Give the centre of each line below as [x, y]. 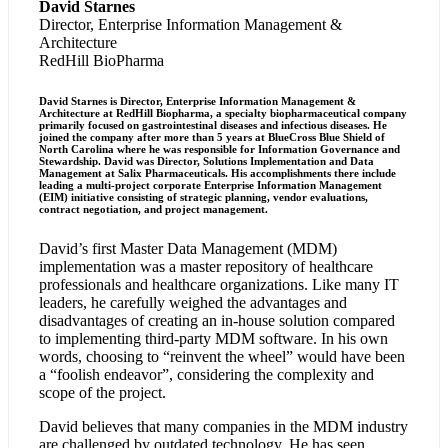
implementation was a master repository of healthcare [206, 266]
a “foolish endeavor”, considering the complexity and [207, 374]
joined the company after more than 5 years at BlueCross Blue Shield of [212, 136]
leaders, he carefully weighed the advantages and [193, 302]
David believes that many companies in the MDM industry [224, 426]
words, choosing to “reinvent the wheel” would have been [222, 356]
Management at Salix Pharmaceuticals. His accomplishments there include [218, 172]
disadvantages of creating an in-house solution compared [217, 320]
